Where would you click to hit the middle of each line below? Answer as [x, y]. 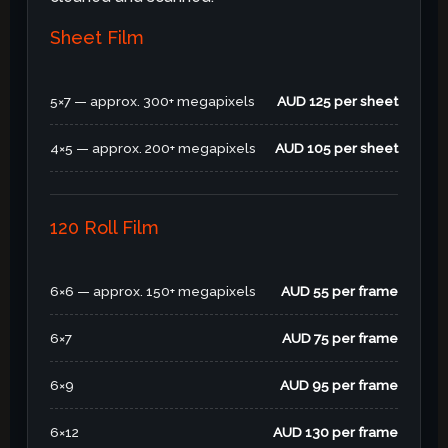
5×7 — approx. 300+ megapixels [153, 101]
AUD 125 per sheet [337, 101]
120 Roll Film [105, 228]
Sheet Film [97, 38]
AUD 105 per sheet [336, 148]
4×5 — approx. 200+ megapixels [153, 148]
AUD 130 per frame [335, 431]
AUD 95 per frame [338, 384]
